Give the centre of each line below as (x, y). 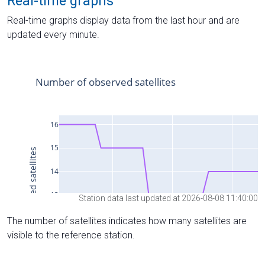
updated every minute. (53, 34)
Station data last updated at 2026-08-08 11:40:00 (168, 198)
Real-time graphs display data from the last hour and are (123, 20)
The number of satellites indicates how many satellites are (127, 221)
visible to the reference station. (71, 235)
